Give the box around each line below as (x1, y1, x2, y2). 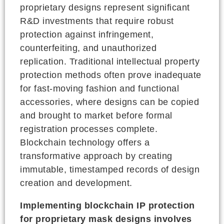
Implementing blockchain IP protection (20, 200, 195, 210)
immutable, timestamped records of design (20, 164, 199, 174)
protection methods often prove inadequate (20, 69, 201, 80)
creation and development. (20, 177, 132, 188)
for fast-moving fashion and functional (20, 83, 179, 93)
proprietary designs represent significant (20, 2, 190, 12)
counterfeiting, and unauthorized (20, 42, 156, 53)
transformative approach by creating (20, 150, 172, 161)
